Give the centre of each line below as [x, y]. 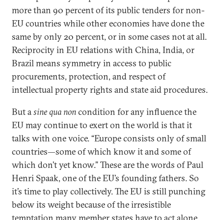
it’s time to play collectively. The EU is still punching [109, 191]
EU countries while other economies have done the [108, 23]
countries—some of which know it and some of [101, 151]
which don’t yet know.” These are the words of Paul [108, 165]
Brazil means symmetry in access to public [92, 63]
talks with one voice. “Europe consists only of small [109, 138]
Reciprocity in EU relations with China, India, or [103, 50]
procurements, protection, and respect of [89, 76]
